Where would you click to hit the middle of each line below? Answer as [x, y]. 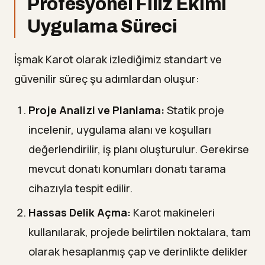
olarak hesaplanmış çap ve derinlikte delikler [138, 251]
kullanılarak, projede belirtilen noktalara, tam [140, 232]
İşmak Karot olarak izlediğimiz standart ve [118, 59]
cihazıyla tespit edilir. [80, 188]
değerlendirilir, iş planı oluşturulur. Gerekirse [139, 149]
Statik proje [194, 110]
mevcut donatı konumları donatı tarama [127, 168]
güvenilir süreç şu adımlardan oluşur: [107, 78]
